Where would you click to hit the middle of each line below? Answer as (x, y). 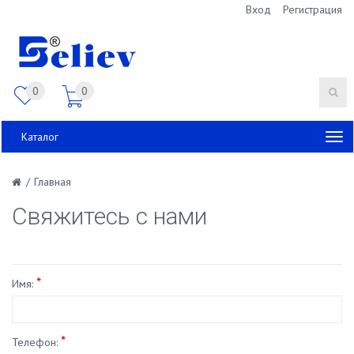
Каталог (40, 137)
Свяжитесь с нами (109, 216)
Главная (53, 182)
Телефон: (36, 342)
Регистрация (312, 9)
